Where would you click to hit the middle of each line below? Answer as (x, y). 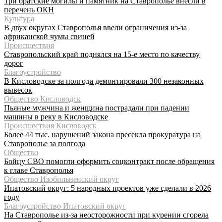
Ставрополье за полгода (45, 143)
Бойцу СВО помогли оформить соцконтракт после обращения (109, 161)
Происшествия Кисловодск (50, 125)
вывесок (18, 90)
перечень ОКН (29, 9)
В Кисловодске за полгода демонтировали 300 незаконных (104, 81)
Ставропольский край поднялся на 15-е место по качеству (102, 54)
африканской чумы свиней (49, 36)
